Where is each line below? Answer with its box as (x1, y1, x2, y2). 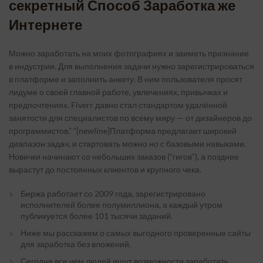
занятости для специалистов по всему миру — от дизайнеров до (9, 113, 252, 123)
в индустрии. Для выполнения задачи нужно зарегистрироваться (9, 61, 254, 71)
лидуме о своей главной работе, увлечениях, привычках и (9, 87, 228, 97)
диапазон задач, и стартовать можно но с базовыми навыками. (9, 139, 246, 149)
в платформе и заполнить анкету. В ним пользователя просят (9, 74, 242, 84)
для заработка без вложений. (21, 239, 131, 249)
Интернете (9, 16, 82, 34)
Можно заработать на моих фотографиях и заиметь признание (9, 48, 249, 58)
